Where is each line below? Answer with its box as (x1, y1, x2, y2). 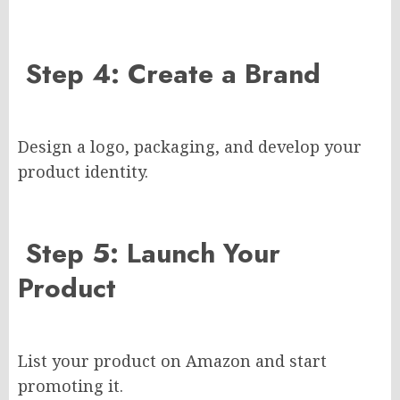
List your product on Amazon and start (18, 350, 327, 372)
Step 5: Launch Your (18, 234, 280, 273)
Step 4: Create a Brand (18, 54, 321, 94)
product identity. (18, 161, 148, 183)
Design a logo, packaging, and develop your (18, 136, 362, 158)
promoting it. (18, 375, 123, 397)
